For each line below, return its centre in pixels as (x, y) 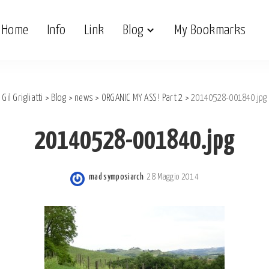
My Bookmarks (210, 30)
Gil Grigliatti (23, 98)
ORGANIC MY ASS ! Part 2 (142, 98)
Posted (100, 184)
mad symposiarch (116, 177)
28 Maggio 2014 (173, 177)
